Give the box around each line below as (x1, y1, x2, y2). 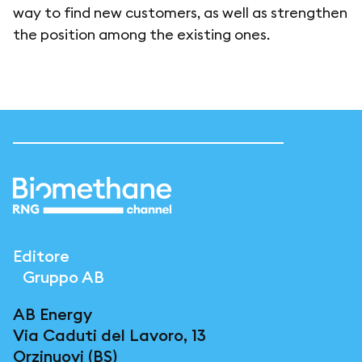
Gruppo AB (13, 267, 104, 288)
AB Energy (13, 304, 92, 325)
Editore (13, 246, 69, 267)
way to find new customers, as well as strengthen (13, 3, 347, 23)
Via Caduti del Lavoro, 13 (13, 325, 206, 346)
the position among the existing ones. (13, 25, 270, 44)
